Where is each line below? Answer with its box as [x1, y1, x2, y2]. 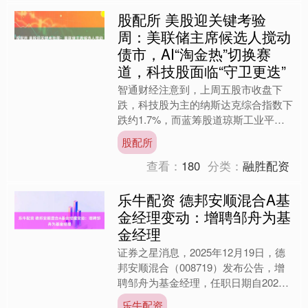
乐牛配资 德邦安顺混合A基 [118, 188, 291, 210]
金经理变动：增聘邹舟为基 [118, 206, 291, 227]
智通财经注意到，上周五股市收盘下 [118, 81, 283, 96]
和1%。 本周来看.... [118, 142, 208, 157]
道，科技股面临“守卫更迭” [118, 60, 287, 81]
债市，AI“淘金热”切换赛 [118, 43, 272, 64]
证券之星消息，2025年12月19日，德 [118, 244, 286, 259]
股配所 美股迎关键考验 [118, 8, 267, 30]
